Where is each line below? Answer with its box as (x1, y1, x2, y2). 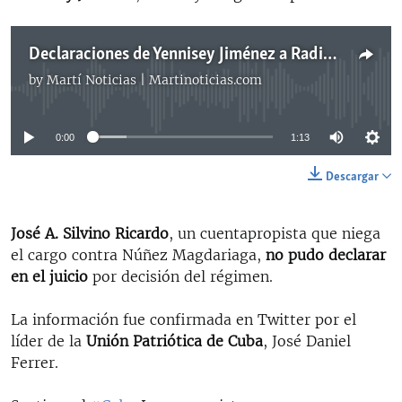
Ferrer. (11, 353, 58, 371)
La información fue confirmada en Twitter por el (11, 310, 356, 328)
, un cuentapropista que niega (169, 223, 380, 242)
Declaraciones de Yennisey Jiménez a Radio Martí (323, 42, 336, 66)
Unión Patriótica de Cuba (86, 331, 263, 350)
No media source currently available (80, 80, 336, 99)
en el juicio (11, 267, 88, 285)
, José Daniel (263, 331, 351, 350)
